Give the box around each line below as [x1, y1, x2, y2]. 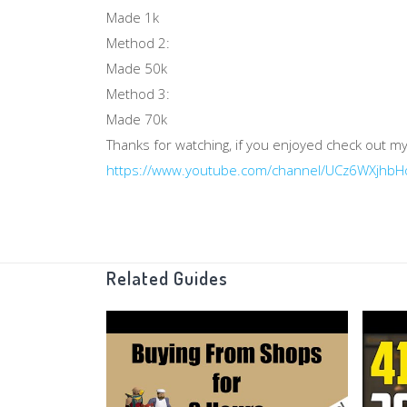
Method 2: [106, 33, 170, 52]
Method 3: [106, 84, 170, 103]
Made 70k [106, 109, 167, 128]
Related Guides [106, 265, 228, 290]
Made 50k [106, 58, 167, 77]
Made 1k [106, 7, 159, 26]
